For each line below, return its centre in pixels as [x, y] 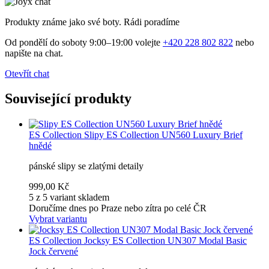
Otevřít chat [27, 73]
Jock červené [53, 252]
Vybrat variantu [58, 219]
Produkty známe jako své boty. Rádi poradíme [92, 22]
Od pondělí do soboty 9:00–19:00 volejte [84, 42]
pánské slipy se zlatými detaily [86, 166]
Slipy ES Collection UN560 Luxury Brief [163, 135]
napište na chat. [34, 53]
